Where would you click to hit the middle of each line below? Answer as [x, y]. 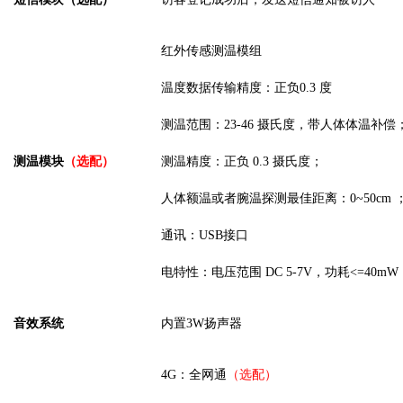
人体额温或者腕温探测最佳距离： [255, 199]
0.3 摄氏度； [288, 162]
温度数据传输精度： [218, 88]
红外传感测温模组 [211, 51]
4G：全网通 [194, 375]
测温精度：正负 [205, 162]
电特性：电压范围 [211, 273]
